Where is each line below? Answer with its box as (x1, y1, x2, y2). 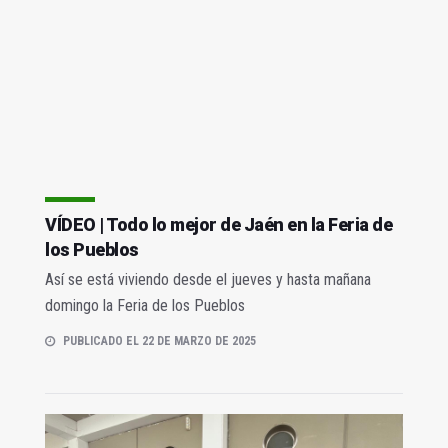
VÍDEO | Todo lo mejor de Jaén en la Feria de (45, 214, 392, 236)
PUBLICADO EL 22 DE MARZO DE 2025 (63, 334, 256, 349)
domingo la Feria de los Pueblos (45, 296, 245, 316)
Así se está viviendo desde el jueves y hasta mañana (45, 270, 371, 290)
